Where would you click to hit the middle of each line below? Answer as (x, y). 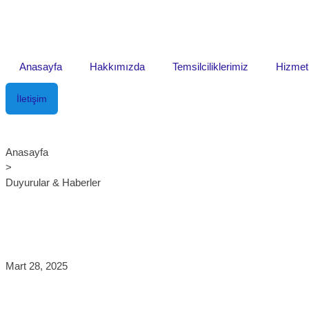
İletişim (32, 99)
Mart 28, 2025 (37, 266)
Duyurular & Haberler (53, 182)
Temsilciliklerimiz (210, 67)
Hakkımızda (117, 67)
